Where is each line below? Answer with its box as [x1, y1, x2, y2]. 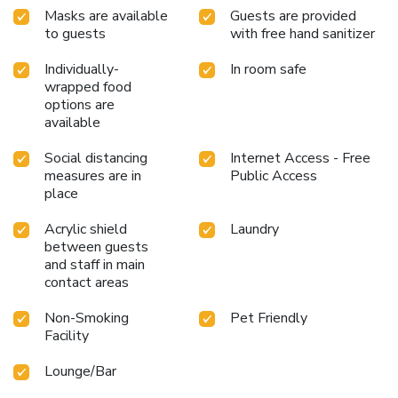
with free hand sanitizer [230, 23, 375, 44]
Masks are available [44, 5, 168, 26]
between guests [44, 236, 148, 257]
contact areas [44, 272, 129, 292]
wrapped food [44, 76, 131, 97]
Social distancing [44, 147, 147, 168]
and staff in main [44, 254, 145, 275]
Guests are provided [230, 5, 356, 26]
